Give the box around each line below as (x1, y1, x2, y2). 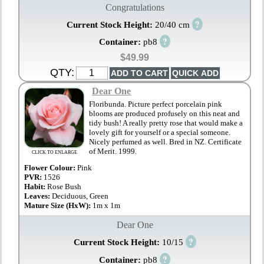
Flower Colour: (24, 163, 76, 173)
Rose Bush (47, 182, 82, 192)
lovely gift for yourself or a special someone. (89, 128, 231, 137)
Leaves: (24, 192, 52, 201)
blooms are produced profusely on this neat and (89, 109, 240, 118)
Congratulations (105, 2, 164, 12)
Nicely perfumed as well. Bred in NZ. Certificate (89, 137, 242, 147)
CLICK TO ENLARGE (31, 150, 77, 156)
